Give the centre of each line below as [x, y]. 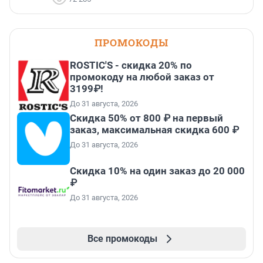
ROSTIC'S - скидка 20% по [131, 65]
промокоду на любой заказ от [142, 77]
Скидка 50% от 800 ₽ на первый [146, 118]
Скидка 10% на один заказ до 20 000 [157, 171]
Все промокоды [122, 239]
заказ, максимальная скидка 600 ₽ [154, 130]
